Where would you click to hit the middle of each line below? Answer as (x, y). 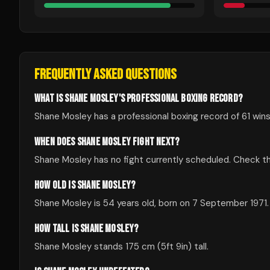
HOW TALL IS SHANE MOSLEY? (86, 229)
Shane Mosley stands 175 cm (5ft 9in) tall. (121, 246)
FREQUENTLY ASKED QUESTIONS (105, 74)
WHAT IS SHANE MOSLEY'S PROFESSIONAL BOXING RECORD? (138, 99)
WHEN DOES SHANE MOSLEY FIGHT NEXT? (107, 142)
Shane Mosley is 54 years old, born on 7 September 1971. (152, 203)
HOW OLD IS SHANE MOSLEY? (85, 185)
